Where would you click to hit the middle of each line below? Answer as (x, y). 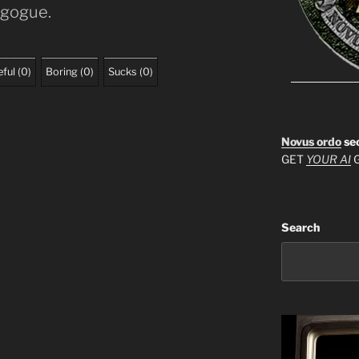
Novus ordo (311, 142)
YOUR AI (328, 159)
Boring (62, 71)
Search (300, 228)
